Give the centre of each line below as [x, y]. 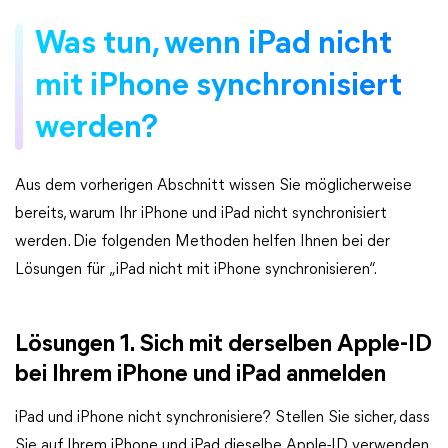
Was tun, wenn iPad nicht [213, 45]
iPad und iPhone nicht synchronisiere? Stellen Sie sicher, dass [222, 418]
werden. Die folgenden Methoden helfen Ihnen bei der [202, 242]
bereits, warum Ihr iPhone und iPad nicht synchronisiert [201, 214]
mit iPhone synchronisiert [218, 87]
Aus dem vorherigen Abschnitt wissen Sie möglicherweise [213, 186]
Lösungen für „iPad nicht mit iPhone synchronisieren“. [196, 270]
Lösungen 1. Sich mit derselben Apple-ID [223, 345]
